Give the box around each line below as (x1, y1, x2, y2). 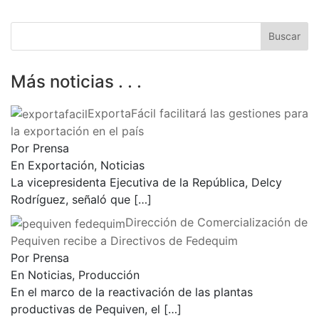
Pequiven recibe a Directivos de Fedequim (11, 233, 238, 248)
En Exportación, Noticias (11, 158, 145, 173)
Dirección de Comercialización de (125, 215, 308, 230)
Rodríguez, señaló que (11, 192, 134, 207)
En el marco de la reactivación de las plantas (11, 284, 253, 299)
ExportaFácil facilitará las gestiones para (88, 105, 308, 120)
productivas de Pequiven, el (11, 301, 164, 316)
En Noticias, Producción (11, 267, 140, 282)
